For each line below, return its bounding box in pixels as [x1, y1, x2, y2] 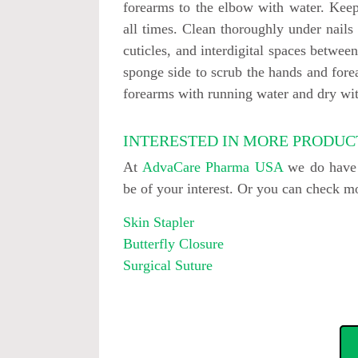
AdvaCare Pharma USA [141, 159, 283, 175]
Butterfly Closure [123, 236, 225, 252]
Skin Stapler [123, 214, 195, 230]
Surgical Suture [123, 257, 213, 273]
